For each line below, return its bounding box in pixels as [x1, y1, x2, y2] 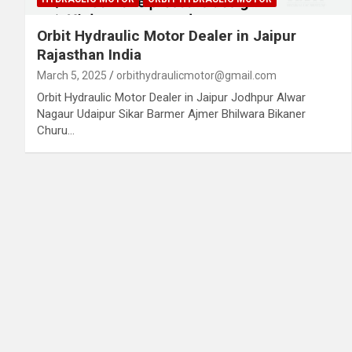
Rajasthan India [37, 45, 141, 64]
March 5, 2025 [37, 68, 107, 82]
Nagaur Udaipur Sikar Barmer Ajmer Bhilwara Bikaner [37, 106, 306, 121]
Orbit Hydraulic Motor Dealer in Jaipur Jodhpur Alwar [37, 90, 306, 104]
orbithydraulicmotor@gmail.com [116, 68, 277, 82]
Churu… [37, 123, 75, 137]
